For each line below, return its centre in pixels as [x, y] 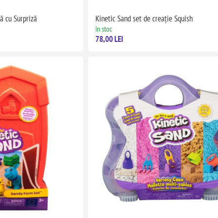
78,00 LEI [109, 39]
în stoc [104, 28]
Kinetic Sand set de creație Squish [144, 18]
